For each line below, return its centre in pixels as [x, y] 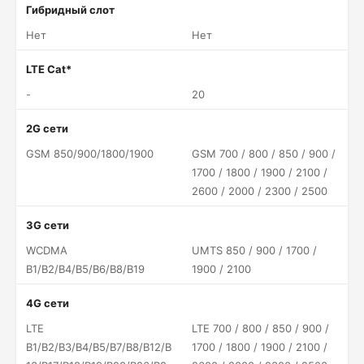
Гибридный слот [70, 10]
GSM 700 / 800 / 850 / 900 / [264, 154]
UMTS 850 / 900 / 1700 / [254, 250]
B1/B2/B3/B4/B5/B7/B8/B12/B [99, 347]
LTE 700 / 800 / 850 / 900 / [260, 328]
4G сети [48, 303]
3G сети [48, 225]
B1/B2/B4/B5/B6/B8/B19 [85, 269]
